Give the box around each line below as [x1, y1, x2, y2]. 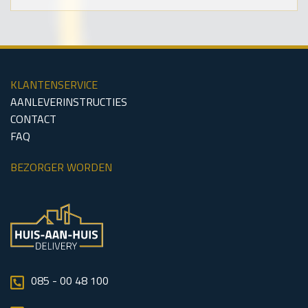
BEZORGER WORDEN [10, 159, 112, 176]
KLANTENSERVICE [10, 76, 98, 93]
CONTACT [10, 111, 56, 128]
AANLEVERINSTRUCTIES [10, 93, 127, 111]
